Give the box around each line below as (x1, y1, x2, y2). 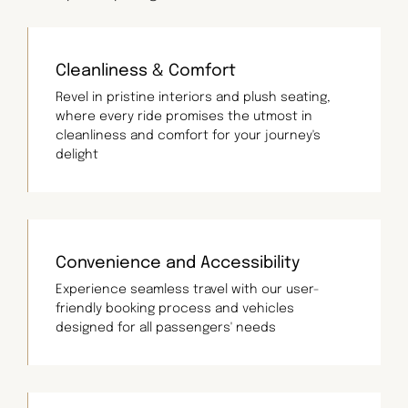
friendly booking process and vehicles (56, 301, 294, 315)
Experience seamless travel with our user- (56, 282, 320, 296)
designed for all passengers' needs (56, 321, 276, 334)
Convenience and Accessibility (56, 254, 300, 271)
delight (56, 148, 98, 161)
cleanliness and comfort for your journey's (56, 128, 321, 142)
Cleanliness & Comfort (56, 62, 236, 79)
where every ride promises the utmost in (56, 109, 312, 123)
